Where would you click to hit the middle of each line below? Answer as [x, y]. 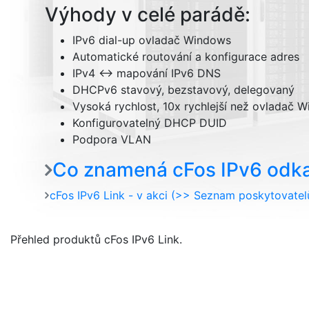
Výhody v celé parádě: [147, 14]
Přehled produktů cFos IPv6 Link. [96, 239]
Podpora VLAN [111, 139]
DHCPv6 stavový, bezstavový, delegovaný [183, 90]
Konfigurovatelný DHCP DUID [149, 123]
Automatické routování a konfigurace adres [186, 57]
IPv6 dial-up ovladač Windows [151, 40]
